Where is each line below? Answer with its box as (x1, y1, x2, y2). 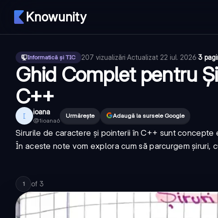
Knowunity (26, 9, 86, 24)
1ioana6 (39, 117, 60, 124)
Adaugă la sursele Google (113, 112, 184, 119)
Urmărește (66, 112, 94, 119)
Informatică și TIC (27, 54, 75, 61)
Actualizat (127, 53, 160, 61)
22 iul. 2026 (160, 53, 197, 61)
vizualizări (96, 53, 126, 61)
